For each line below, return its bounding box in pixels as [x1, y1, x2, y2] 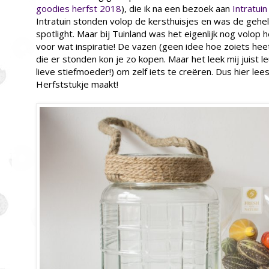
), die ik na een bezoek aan [121, 2, 232, 14]
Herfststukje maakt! [36, 77, 118, 90]
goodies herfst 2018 [36, 2, 121, 14]
